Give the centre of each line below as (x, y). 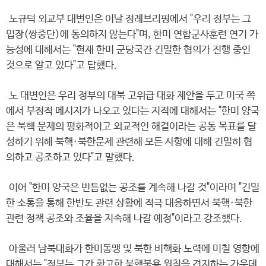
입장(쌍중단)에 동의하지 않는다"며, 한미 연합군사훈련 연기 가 (132, 35)
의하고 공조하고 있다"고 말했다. (70, 158)
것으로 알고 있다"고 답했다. (61, 66)
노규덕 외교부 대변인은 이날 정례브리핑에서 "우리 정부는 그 (129, 19)
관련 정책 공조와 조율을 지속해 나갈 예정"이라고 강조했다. (124, 219)
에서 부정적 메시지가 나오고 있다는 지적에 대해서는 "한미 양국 (133, 111)
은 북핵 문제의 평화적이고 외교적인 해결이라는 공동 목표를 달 (131, 127)
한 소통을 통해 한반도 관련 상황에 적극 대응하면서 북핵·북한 (129, 203)
